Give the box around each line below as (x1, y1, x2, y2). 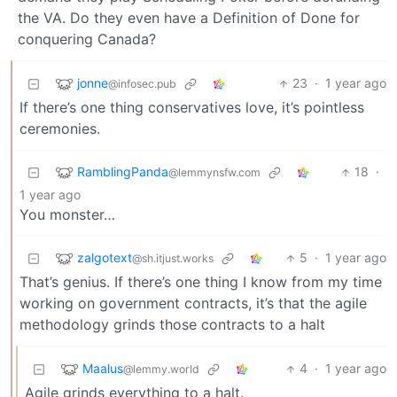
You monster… (19, 206, 115, 224)
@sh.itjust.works (132, 251, 214, 265)
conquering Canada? (18, 30, 156, 49)
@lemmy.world (123, 362, 199, 376)
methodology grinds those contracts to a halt (19, 315, 325, 334)
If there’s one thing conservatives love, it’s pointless (19, 98, 364, 117)
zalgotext (77, 249, 132, 265)
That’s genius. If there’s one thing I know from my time (19, 273, 382, 292)
